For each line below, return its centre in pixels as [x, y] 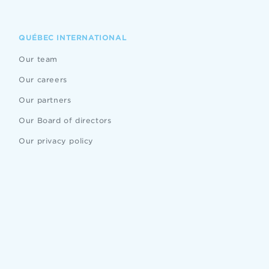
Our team [38, 59]
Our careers [43, 80]
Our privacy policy [56, 141]
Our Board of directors [65, 120]
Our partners [45, 100]
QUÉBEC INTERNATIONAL [73, 38]
